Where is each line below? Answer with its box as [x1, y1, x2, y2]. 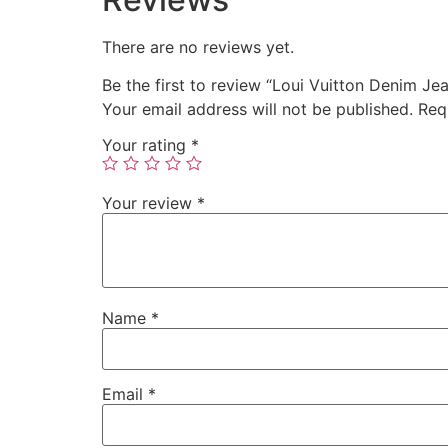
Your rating [102, 135, 191, 156]
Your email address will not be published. [102, 99, 413, 120]
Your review [102, 193, 197, 214]
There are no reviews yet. [102, 37, 294, 57]
